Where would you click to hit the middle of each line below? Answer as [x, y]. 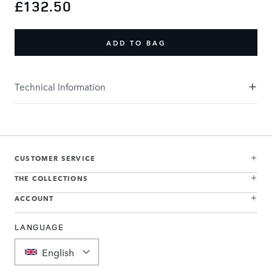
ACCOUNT [34, 198]
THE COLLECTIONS [51, 178]
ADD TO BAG [136, 42]
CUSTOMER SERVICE [55, 158]
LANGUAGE [39, 227]
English [58, 252]
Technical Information [60, 87]
